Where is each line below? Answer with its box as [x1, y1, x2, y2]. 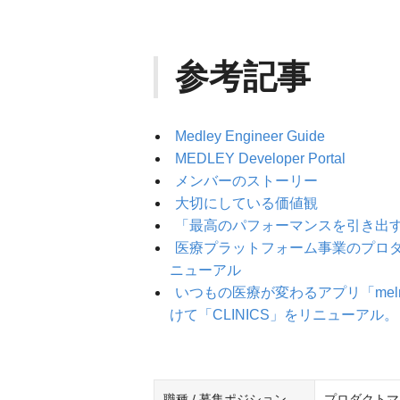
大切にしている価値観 [175, 196, 318, 211]
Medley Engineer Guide [175, 129, 325, 144]
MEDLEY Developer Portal [175, 151, 346, 166]
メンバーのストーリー [175, 173, 318, 188]
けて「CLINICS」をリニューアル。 [170, 307, 398, 322]
